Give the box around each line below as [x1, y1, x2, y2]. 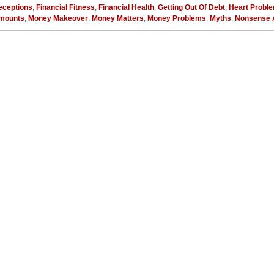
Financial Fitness [36, 2, 95, 12]
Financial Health [98, 2, 154, 12]
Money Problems [147, 13, 206, 23]
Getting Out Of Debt [158, 2, 225, 12]
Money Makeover [28, 13, 88, 23]
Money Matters [92, 13, 144, 23]
